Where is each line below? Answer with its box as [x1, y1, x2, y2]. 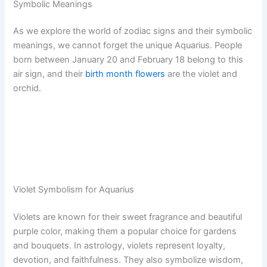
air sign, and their [13, 69, 86, 80]
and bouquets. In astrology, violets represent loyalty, [13, 240, 226, 251]
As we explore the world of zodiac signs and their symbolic [13, 26, 253, 37]
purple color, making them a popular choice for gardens [13, 225, 237, 237]
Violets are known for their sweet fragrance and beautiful [13, 211, 243, 222]
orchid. [13, 83, 42, 94]
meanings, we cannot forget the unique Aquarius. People [13, 40, 243, 51]
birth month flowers [85, 69, 166, 80]
